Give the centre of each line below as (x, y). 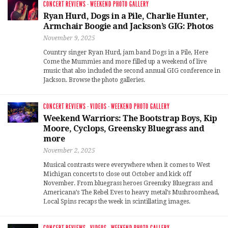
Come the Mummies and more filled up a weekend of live (125, 62)
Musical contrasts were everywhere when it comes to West (127, 165)
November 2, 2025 (69, 151)
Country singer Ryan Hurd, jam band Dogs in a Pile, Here (126, 53)
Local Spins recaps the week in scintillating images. (117, 202)
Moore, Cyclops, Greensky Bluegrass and (124, 129)
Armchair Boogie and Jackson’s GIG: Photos (129, 26)
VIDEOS (98, 107)
